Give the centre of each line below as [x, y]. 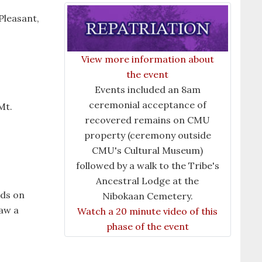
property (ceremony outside [147, 135]
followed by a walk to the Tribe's [147, 165]
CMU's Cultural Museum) [148, 150]
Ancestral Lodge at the [148, 180]
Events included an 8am [147, 89]
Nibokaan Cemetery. [147, 196]
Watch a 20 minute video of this [148, 211]
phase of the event [147, 226]
